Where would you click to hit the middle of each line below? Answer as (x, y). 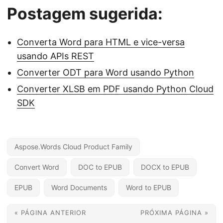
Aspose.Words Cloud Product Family (73, 147)
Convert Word (37, 167)
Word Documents (79, 187)
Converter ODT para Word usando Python (106, 72)
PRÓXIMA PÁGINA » (174, 213)
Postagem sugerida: (85, 14)
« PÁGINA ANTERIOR (50, 213)
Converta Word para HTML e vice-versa (101, 42)
